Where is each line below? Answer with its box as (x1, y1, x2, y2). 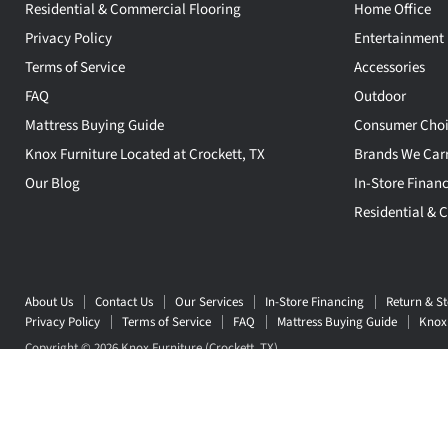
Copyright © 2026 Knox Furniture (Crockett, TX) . (25, 338, 284, 357)
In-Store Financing (265, 292, 364, 311)
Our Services (175, 292, 243, 311)
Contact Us (95, 292, 153, 311)
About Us (25, 292, 73, 311)
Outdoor (353, 85, 406, 107)
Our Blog (25, 172, 80, 194)
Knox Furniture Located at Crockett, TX (25, 143, 265, 165)
